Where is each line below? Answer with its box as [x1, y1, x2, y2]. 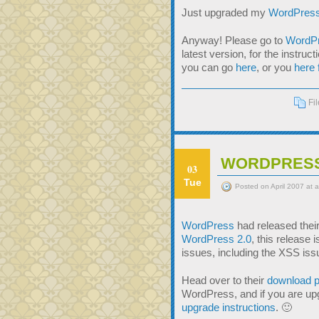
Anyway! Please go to [182, 34, 286, 46]
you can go [182, 61, 236, 73]
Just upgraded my [182, 6, 268, 19]
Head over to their [182, 274, 267, 286]
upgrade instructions [182, 301, 276, 313]
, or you [256, 61, 294, 73]
